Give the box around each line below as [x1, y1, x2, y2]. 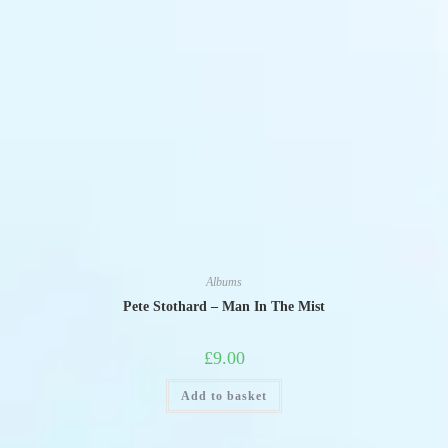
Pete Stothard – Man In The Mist [123, 299, 325, 314]
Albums [206, 275, 242, 289]
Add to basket [181, 389, 267, 403]
